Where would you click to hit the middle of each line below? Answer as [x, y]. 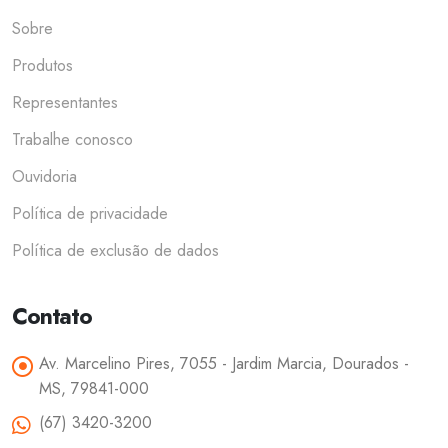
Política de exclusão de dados [115, 251]
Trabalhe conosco [72, 140]
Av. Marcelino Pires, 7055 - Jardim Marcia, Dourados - [224, 364]
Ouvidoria [44, 177]
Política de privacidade [90, 214]
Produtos [42, 66]
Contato [52, 317]
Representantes [65, 103]
